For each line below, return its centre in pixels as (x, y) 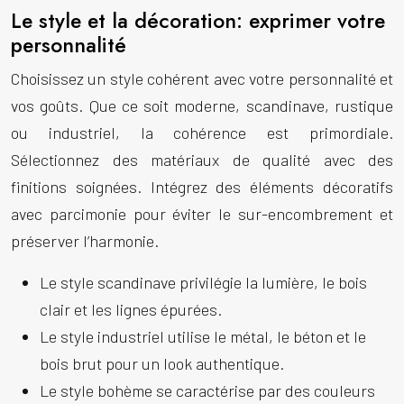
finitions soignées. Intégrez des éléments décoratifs (202, 187)
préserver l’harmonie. (85, 241)
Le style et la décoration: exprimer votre (198, 21)
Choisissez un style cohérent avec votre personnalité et (202, 78)
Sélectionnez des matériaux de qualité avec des (202, 160)
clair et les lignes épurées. (131, 309)
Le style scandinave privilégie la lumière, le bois (203, 282)
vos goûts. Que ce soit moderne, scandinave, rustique (202, 106)
